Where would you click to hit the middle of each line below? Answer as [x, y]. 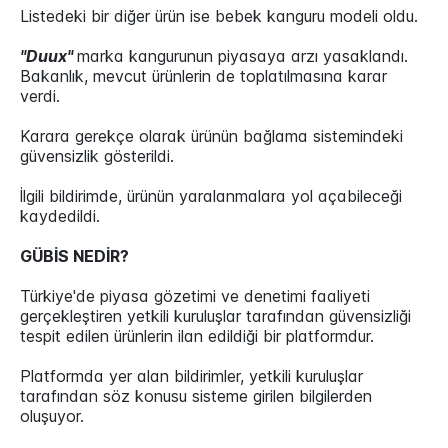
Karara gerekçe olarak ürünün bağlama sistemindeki [211, 136]
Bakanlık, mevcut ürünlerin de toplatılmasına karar [203, 76]
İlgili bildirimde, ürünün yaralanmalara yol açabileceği [211, 196]
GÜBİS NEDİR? [74, 256]
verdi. [40, 96]
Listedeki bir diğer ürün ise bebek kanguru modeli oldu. [219, 16]
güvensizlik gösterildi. [97, 156]
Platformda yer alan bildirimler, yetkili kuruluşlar [191, 376]
